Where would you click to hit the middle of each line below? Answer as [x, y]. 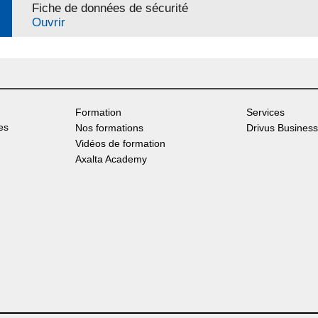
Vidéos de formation [120, 143]
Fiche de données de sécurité [110, 8]
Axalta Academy [111, 159]
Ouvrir [48, 22]
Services [265, 112]
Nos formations [109, 128]
